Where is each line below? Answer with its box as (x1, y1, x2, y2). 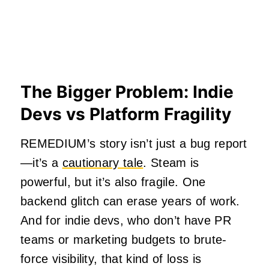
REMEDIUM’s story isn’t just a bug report (20, 136, 247, 150)
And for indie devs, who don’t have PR (20, 213, 231, 227)
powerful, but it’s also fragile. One (20, 175, 206, 189)
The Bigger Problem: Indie (20, 81, 234, 102)
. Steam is (143, 156, 199, 169)
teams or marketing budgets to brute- (20, 232, 227, 246)
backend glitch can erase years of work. (20, 194, 240, 208)
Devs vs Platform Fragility (20, 103, 231, 124)
